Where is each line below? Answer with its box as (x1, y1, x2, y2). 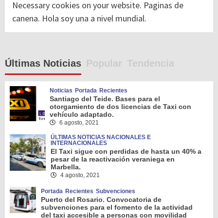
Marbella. (51, 163, 81, 171)
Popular (86, 58, 122, 69)
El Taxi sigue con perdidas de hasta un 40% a (51, 147, 202, 156)
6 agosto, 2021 (58, 119, 99, 127)
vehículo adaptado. (50, 110, 114, 119)
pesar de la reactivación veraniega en (51, 155, 175, 163)
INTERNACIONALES (51, 140, 108, 147)
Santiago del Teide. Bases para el (50, 95, 161, 103)
